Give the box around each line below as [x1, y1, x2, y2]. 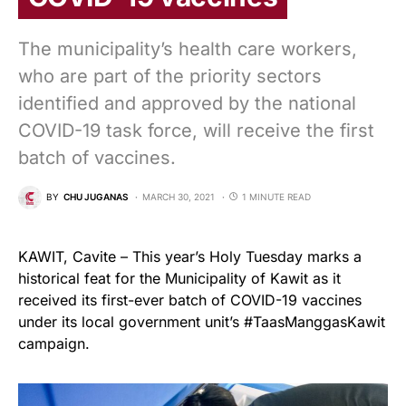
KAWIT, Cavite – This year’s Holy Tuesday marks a [18, 246, 362, 266]
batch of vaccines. [18, 146, 176, 169]
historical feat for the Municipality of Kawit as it [18, 268, 341, 287]
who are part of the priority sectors [18, 64, 322, 87]
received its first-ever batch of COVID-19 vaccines [18, 290, 362, 309]
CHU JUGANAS [63, 191, 128, 203]
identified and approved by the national [18, 92, 356, 114]
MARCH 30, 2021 [142, 191, 215, 203]
